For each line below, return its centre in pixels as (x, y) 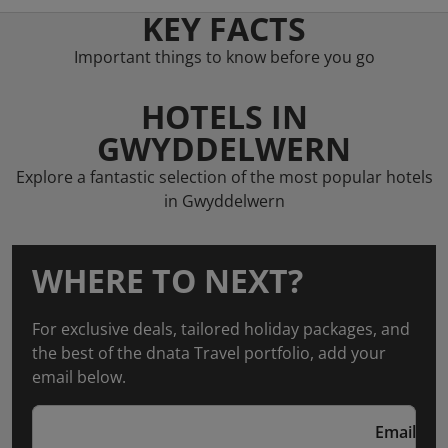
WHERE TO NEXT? (167, 280)
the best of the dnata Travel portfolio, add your (209, 353)
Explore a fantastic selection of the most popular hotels (224, 177)
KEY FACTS (224, 28)
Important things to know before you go (224, 57)
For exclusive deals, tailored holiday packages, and (221, 329)
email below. (79, 377)
